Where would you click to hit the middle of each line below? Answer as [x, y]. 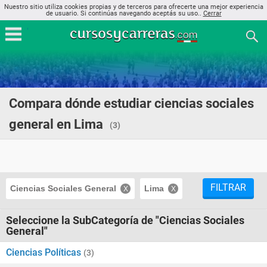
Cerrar [212, 13]
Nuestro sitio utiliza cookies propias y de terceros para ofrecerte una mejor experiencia [133, 7]
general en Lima [56, 124]
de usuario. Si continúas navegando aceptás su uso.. [124, 13]
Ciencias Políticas [45, 252]
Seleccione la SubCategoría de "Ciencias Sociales [125, 220]
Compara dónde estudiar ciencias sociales [131, 103]
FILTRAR [228, 187]
